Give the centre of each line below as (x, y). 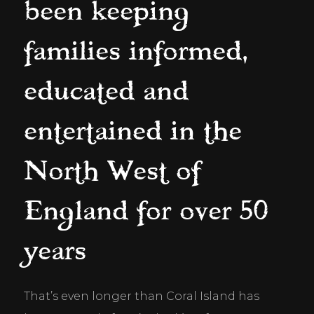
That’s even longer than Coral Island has (141, 296)
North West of (112, 171)
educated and (106, 91)
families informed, (136, 51)
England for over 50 (146, 211)
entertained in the (132, 131)
